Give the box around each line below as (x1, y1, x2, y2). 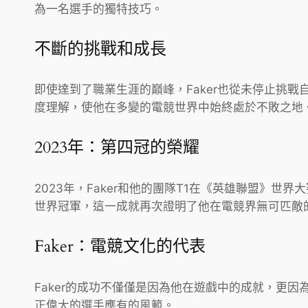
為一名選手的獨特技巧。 (34, 1, 163, 16)
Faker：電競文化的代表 (34, 235, 206, 258)
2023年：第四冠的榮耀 (34, 136, 199, 159)
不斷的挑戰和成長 (34, 37, 166, 60)
